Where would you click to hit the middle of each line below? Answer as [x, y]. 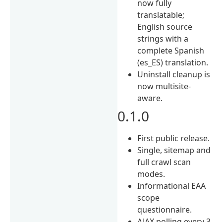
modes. [151, 174]
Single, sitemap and [174, 150]
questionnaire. [165, 209]
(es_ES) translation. [173, 62]
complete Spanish [171, 50]
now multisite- [164, 86]
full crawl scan [164, 162]
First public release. [174, 138]
